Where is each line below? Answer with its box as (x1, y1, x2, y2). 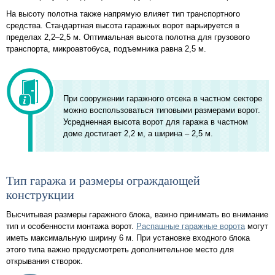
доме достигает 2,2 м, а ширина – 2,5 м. (63, 128, 213, 138)
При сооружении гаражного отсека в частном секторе (63, 93, 262, 103)
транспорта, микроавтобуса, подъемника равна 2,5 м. (6, 44, 206, 54)
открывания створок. (6, 256, 83, 266)
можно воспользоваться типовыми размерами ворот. (63, 105, 260, 115)
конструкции (6, 188, 74, 202)
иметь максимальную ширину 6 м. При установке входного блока (6, 233, 250, 242)
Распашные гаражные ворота (136, 221, 245, 231)
